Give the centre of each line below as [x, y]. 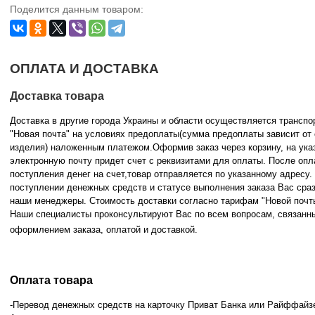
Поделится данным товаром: [77, 9]
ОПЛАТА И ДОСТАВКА [84, 69]
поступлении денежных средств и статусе [100, 187]
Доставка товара [57, 96]
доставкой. [174, 229]
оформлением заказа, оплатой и [79, 229]
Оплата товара [51, 281]
